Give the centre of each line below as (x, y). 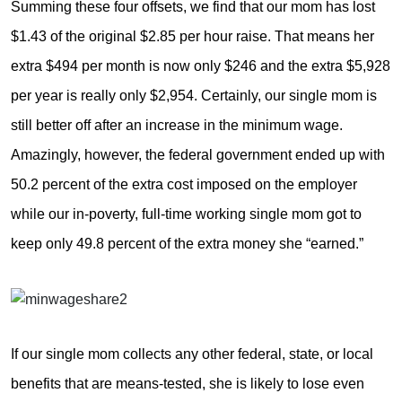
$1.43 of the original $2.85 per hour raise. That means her (192, 36)
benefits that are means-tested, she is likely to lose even (188, 384)
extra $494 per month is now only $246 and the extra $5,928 (201, 66)
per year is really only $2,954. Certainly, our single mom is (194, 95)
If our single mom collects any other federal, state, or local (192, 354)
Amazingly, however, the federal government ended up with (198, 154)
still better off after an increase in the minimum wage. (177, 125)
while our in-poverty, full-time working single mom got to (186, 214)
